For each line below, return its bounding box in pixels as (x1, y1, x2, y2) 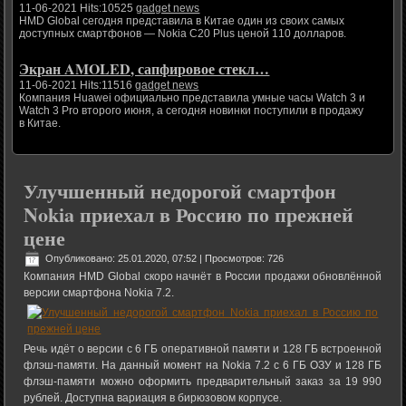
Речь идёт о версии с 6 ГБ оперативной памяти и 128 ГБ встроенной (24, 343, 382, 356)
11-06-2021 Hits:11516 (19, 79, 136, 92)
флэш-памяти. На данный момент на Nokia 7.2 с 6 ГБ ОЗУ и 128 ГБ (24, 359, 382, 372)
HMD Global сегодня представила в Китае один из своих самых (19, 14, 345, 28)
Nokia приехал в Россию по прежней (24, 199, 354, 230)
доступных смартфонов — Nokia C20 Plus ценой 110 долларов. (19, 27, 347, 41)
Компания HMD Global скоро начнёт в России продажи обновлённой (24, 270, 382, 284)
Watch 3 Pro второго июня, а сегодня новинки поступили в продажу (19, 104, 364, 118)
